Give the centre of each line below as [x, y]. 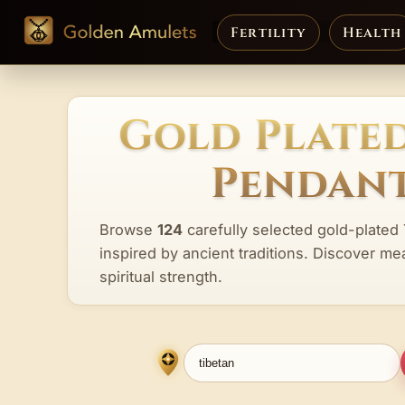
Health [372, 33]
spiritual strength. [161, 276]
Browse [128, 229]
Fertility [268, 33]
